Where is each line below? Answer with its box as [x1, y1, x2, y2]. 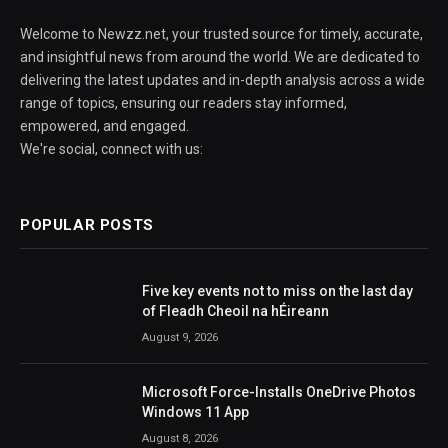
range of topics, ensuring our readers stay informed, [20, 94, 347, 111]
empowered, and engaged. [20, 117, 189, 134]
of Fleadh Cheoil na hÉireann [142, 302, 329, 319]
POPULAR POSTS [20, 215, 154, 234]
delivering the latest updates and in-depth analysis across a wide [20, 71, 425, 88]
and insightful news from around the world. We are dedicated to [20, 48, 420, 65]
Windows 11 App [142, 403, 249, 420]
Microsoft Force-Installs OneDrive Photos [142, 383, 416, 400]
